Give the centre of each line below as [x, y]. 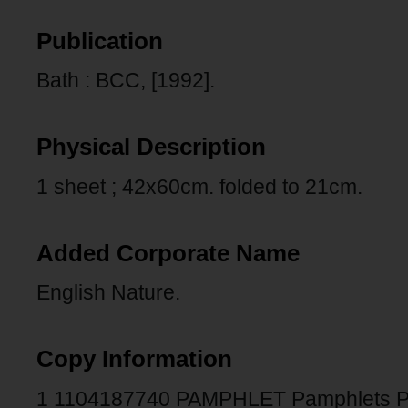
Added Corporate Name [168, 253]
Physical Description [151, 147]
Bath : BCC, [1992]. [126, 81]
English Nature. [108, 293]
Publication [100, 41]
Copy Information [134, 359]
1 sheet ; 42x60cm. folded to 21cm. [199, 186]
